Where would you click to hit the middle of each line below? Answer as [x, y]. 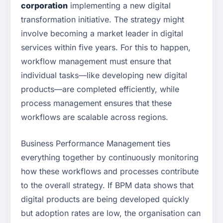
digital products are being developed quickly [105, 199]
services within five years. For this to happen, [106, 48]
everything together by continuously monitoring [110, 158]
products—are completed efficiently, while [100, 89]
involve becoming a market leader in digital [102, 34]
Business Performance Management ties [96, 144]
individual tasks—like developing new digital [104, 75]
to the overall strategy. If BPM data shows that [107, 185]
